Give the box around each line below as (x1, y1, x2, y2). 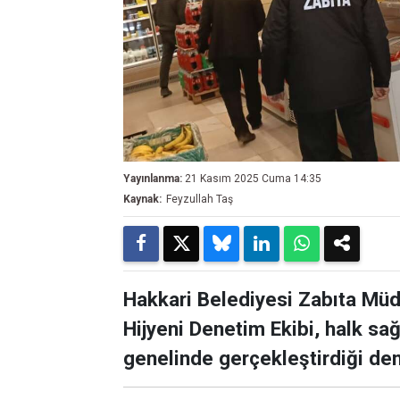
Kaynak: (123, 193, 162, 205)
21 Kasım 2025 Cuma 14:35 (185, 172, 321, 185)
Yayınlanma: (123, 172, 182, 185)
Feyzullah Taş (166, 193, 233, 205)
